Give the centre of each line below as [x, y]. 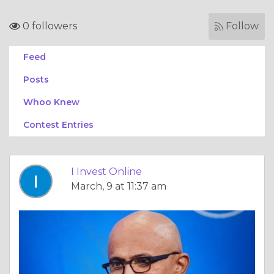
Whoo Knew [51, 102]
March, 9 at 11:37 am [119, 186]
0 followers [49, 26]
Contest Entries [58, 125]
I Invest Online [106, 172]
